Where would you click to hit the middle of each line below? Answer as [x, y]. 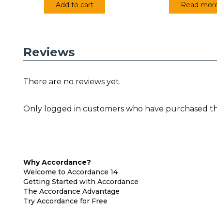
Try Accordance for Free [65, 201]
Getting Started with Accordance [81, 182]
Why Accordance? [57, 162]
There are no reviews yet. [72, 81]
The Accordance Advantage [71, 191]
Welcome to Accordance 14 [70, 172]
